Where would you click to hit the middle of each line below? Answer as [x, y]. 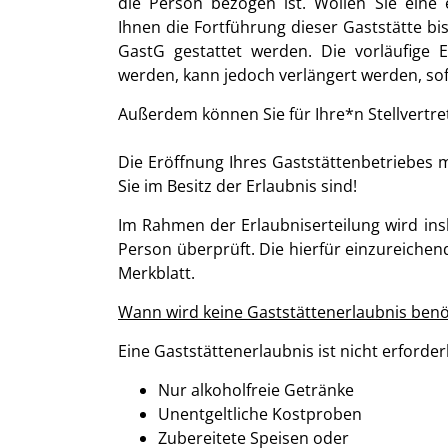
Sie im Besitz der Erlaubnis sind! [237, 186]
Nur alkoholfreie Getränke [256, 390]
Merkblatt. [156, 273]
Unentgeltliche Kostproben [260, 414]
